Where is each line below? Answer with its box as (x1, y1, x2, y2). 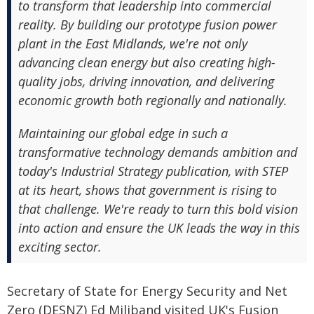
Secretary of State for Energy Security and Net (7, 282, 287, 299)
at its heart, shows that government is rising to (18, 182, 277, 198)
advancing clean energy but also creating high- (18, 54, 275, 71)
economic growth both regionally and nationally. (18, 92, 287, 109)
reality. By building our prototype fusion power (18, 16, 277, 33)
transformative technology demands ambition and (18, 144, 297, 161)
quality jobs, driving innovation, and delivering (18, 73, 274, 90)
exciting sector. (18, 238, 102, 255)
